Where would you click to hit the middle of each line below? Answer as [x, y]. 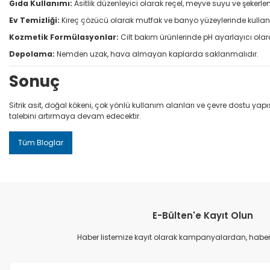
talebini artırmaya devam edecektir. [75, 116]
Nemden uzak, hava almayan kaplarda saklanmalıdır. [157, 54]
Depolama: [32, 54]
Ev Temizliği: [34, 20]
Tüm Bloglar [41, 142]
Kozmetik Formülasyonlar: [64, 37]
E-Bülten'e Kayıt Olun [202, 215]
